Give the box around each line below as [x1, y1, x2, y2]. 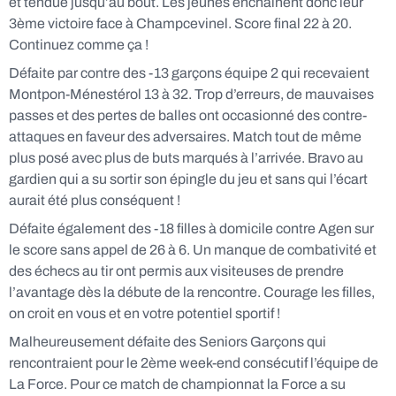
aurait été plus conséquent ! [9, 193, 180, 208]
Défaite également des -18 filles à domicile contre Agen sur [9, 221, 374, 236]
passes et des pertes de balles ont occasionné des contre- [9, 108, 367, 123]
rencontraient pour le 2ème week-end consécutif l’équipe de [9, 355, 378, 370]
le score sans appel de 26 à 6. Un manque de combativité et [9, 242, 377, 257]
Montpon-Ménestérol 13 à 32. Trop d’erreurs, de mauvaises [9, 87, 374, 102]
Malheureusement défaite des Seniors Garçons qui [9, 334, 326, 349]
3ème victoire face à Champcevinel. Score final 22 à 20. [9, 16, 352, 31]
